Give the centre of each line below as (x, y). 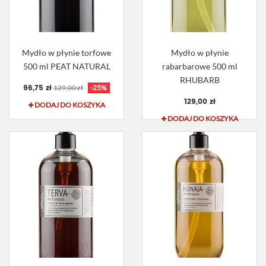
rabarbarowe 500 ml (199, 66)
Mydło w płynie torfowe (66, 53)
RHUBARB (199, 80)
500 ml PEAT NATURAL (66, 66)
